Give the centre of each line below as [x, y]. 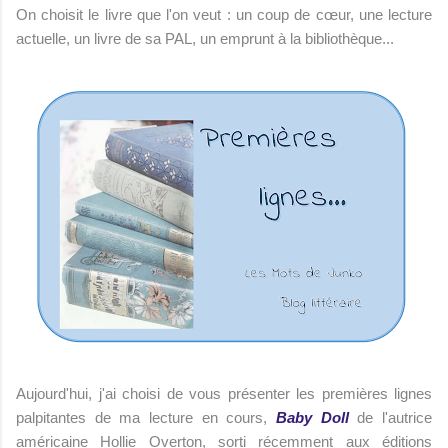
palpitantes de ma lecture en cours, [146, 417]
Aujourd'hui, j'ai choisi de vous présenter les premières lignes [224, 393]
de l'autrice [390, 417]
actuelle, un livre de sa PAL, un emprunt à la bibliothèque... [205, 38]
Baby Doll [312, 417]
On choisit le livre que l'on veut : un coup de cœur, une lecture [224, 14]
